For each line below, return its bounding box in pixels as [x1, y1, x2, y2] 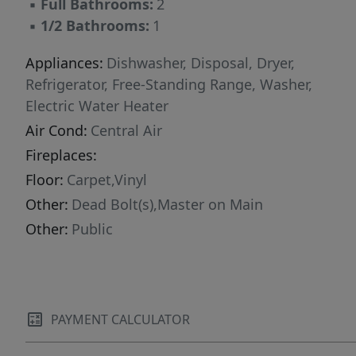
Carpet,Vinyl [67, 170, 147, 190]
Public [72, 219, 113, 239]
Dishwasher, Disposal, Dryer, [106, 53, 295, 73]
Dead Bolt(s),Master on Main [72, 195, 263, 215]
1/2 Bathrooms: [41, 16, 149, 36]
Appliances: [25, 53, 103, 73]
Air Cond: [25, 121, 87, 141]
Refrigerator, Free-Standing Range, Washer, [25, 75, 312, 95]
